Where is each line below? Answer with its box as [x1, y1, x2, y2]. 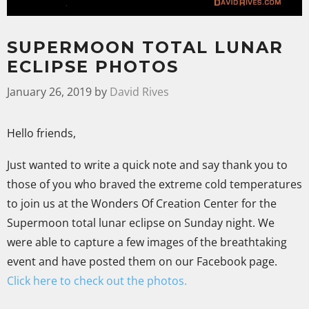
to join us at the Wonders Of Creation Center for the [7, 195, 277, 211]
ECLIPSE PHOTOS [7, 56, 179, 77]
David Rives [110, 83, 169, 99]
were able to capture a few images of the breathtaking [7, 234, 287, 250]
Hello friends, [7, 125, 81, 141]
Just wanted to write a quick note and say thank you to [7, 157, 288, 172]
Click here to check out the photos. [7, 272, 187, 288]
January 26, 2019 [7, 83, 92, 99]
